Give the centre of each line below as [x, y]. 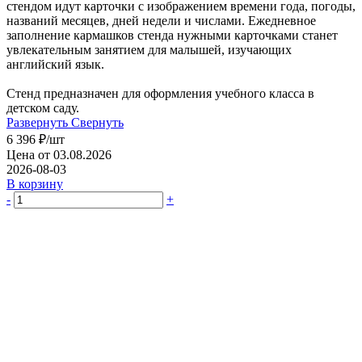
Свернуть [97, 122]
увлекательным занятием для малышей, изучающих [149, 49]
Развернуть [37, 122]
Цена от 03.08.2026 [59, 154]
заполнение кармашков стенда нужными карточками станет [172, 35]
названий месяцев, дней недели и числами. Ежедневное [161, 20]
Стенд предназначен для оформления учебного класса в [160, 93]
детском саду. [85, 107]
